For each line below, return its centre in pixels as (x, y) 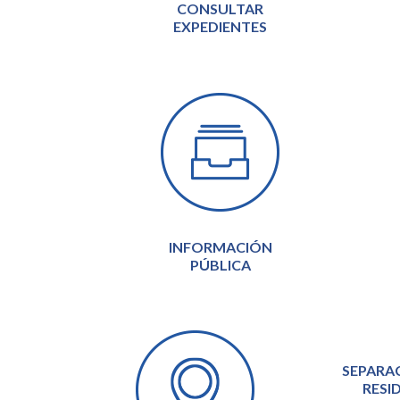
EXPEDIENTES (221, 27)
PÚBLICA (220, 264)
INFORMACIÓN (220, 246)
